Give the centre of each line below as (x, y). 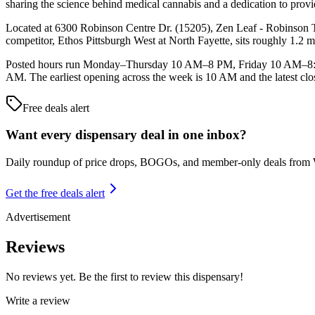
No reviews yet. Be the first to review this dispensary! (124, 276)
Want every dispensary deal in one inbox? (126, 135)
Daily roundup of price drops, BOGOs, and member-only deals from (159, 162)
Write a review (38, 300)
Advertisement (38, 217)
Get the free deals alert (55, 193)
